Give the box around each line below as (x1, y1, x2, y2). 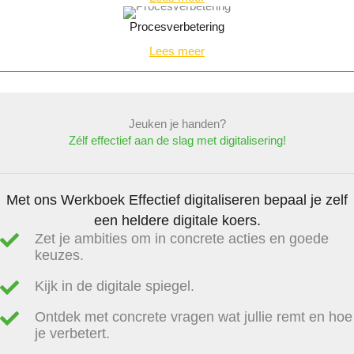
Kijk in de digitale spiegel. (35, 277, 194, 294)
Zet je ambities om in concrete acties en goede (35, 230, 329, 247)
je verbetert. (35, 325, 110, 341)
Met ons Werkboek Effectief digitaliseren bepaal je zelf (6, 191, 348, 208)
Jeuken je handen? (128, 117, 226, 130)
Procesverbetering (130, 20, 224, 33)
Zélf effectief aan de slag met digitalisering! (68, 134, 286, 147)
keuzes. (35, 247, 84, 263)
